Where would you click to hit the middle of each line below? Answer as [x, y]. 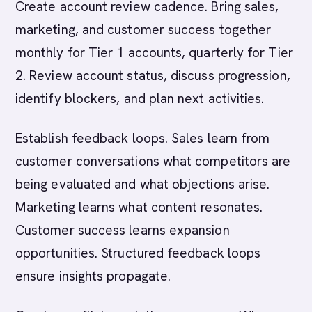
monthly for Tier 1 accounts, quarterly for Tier [154, 53]
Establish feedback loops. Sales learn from [143, 138]
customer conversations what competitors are [153, 161]
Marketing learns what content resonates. [139, 207]
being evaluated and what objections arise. [143, 184]
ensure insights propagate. [93, 276]
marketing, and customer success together [143, 30]
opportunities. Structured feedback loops [138, 253]
